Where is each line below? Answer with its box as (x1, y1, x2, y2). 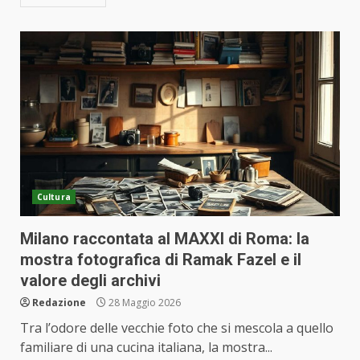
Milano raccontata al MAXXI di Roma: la (20, 229, 309, 248)
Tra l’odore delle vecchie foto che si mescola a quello (20, 319, 333, 337)
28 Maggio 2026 (106, 296, 181, 309)
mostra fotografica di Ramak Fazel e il (20, 250, 301, 269)
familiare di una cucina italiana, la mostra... (20, 338, 272, 356)
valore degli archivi (20, 271, 161, 290)
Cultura (37, 191, 71, 202)
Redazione (32, 296, 86, 309)
